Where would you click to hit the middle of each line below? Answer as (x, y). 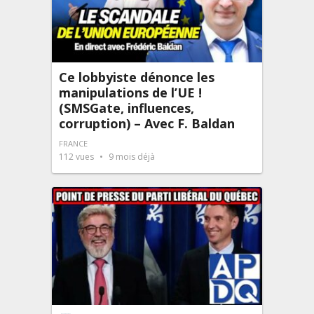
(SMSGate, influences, (127, 108)
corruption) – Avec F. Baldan (147, 123)
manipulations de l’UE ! (130, 92)
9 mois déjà (131, 156)
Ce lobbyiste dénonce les (137, 77)
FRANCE (73, 143)
